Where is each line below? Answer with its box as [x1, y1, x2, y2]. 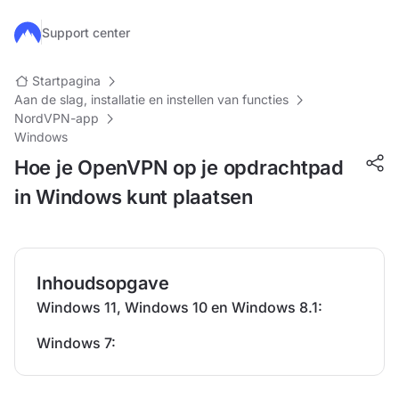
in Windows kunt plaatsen [14, 185, 253, 208]
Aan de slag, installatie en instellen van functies [14, 92, 289, 107]
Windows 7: [37, 334, 116, 352]
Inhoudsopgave [37, 273, 169, 294]
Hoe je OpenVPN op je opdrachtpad [14, 156, 344, 179]
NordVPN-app [14, 110, 99, 126]
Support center [42, 24, 130, 40]
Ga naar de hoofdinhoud [11, 24, 152, 40]
